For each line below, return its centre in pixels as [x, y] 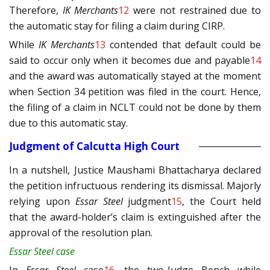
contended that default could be [184, 45]
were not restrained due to [195, 11]
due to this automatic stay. [68, 123]
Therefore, [36, 11]
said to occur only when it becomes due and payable [130, 61]
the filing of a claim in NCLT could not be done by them [135, 108]
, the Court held [222, 202]
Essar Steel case [42, 252]
